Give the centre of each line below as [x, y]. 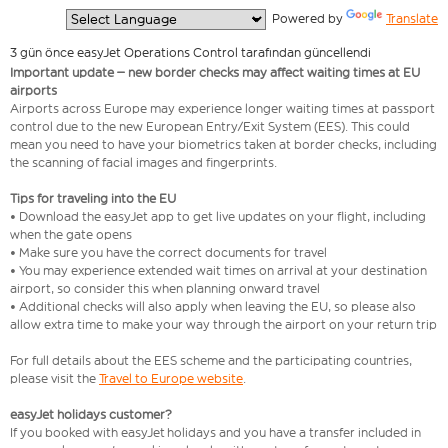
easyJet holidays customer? [91, 415]
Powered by [306, 18]
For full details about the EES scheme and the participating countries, [211, 361]
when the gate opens [71, 235]
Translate [412, 18]
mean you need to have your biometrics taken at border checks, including [223, 145]
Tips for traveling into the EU [93, 199]
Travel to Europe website [171, 379]
